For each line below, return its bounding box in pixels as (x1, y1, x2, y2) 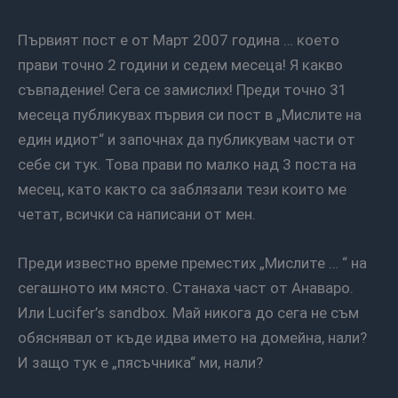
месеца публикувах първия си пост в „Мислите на (18, 105, 362, 123)
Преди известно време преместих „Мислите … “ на (18, 253, 28, 272)
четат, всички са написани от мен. (18, 204, 256, 223)
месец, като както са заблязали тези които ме (18, 179, 346, 198)
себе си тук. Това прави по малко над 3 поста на (18, 155, 356, 173)
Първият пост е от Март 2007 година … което (18, 30, 28, 49)
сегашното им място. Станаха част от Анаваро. (18, 278, 354, 297)
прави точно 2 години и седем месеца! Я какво (18, 55, 343, 74)
